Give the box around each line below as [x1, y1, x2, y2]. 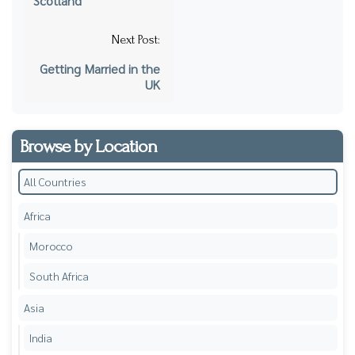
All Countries [23, 174, 86, 189]
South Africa [29, 268, 89, 283]
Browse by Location [20, 135, 157, 157]
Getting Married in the [40, 60, 160, 77]
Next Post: [112, 32, 160, 47]
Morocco [29, 238, 73, 253]
